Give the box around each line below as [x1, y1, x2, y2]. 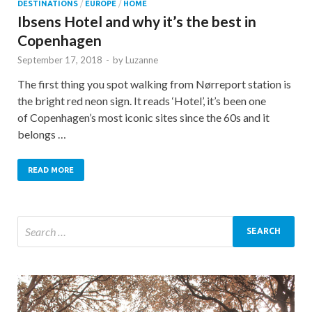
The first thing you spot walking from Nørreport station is [17, 77, 291, 91]
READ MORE [28, 165, 74, 174]
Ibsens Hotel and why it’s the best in [17, 12, 256, 30]
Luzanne [125, 54, 158, 65]
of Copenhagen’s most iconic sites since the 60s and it [17, 110, 270, 124]
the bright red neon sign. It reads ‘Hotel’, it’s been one [17, 93, 266, 107]
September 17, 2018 [17, 54, 102, 65]
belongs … [17, 127, 66, 141]
